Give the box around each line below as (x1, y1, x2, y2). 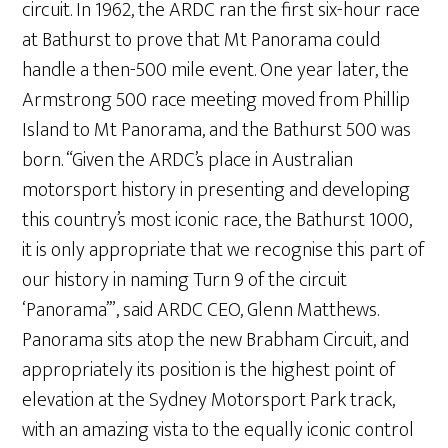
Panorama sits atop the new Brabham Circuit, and (22, 322, 410, 357)
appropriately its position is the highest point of (22, 352, 396, 387)
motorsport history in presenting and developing (22, 172, 411, 207)
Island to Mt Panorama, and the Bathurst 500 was (22, 112, 412, 147)
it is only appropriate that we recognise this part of (22, 232, 425, 267)
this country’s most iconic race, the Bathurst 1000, (22, 202, 413, 237)
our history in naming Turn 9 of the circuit (22, 262, 348, 297)
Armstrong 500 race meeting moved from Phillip (22, 82, 411, 117)
